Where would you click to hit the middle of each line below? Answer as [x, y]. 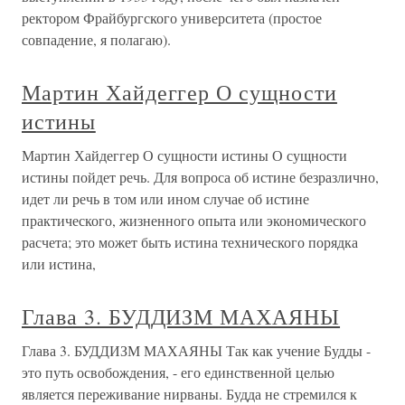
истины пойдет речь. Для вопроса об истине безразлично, [200, 177]
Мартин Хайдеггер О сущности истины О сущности [184, 155]
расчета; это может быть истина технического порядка [190, 242]
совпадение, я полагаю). [96, 39]
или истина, [59, 264]
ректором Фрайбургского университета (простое [172, 18]
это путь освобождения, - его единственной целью [178, 372]
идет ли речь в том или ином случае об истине [165, 198]
